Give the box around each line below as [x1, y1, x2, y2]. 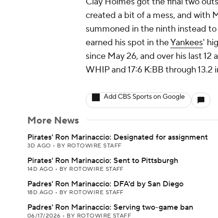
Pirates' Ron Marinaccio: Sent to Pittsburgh [27, 156, 178, 165]
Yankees [170, 37, 203, 48]
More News [27, 114, 79, 127]
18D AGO [27, 189, 55, 196]
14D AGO [27, 165, 55, 173]
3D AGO [27, 142, 53, 149]
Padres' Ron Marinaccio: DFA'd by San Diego [27, 179, 183, 189]
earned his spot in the [86, 37, 170, 48]
